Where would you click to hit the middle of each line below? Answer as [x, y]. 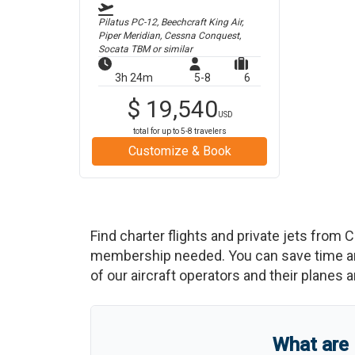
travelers [209, 131]
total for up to [157, 131]
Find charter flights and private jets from [218, 236]
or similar [171, 49]
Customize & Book [179, 151]
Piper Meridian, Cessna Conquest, [170, 36]
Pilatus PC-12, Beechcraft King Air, [171, 22]
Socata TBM [124, 49]
